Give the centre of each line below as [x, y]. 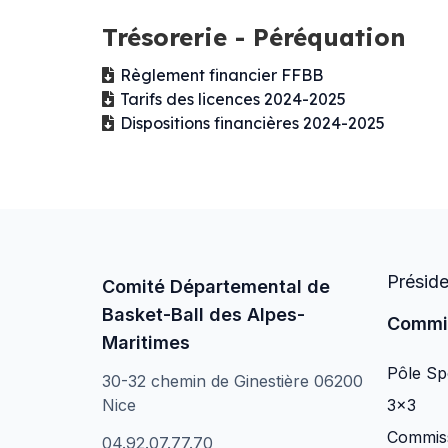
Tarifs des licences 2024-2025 [233, 99]
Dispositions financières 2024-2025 [252, 123]
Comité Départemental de [216, 287]
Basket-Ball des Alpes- [203, 315]
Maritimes [146, 343]
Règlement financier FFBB [221, 75]
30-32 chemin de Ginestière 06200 [232, 381]
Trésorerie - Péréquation [254, 37]
